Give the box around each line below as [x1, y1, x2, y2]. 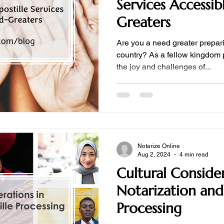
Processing [116, 199, 181, 217]
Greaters [116, 13, 170, 31]
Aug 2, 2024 [137, 150, 170, 158]
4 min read [179, 150, 208, 158]
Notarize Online [137, 142, 180, 149]
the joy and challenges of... [116, 61, 211, 71]
